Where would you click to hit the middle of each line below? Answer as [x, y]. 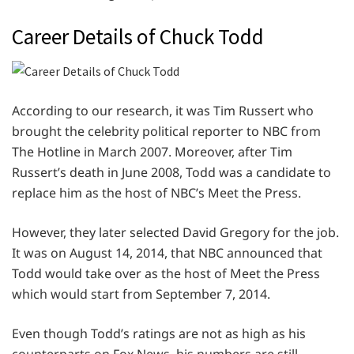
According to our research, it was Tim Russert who [163, 111]
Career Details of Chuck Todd [138, 36]
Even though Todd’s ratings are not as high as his [159, 334]
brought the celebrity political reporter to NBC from [166, 132]
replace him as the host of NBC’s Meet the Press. [156, 193]
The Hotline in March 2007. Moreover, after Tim [152, 152]
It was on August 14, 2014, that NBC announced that [167, 253]
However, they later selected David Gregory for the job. [175, 233]
